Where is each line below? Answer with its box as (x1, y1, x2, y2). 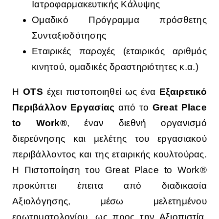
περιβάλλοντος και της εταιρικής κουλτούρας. (12, 149, 207, 160)
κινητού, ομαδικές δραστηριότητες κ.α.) (32, 62, 198, 72)
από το (114, 102, 153, 113)
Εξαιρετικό (159, 87, 207, 97)
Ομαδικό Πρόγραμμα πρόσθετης (32, 15, 207, 25)
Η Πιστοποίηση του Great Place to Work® (12, 165, 207, 175)
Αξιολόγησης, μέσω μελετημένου (12, 196, 207, 207)
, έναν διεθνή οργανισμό (67, 118, 207, 129)
